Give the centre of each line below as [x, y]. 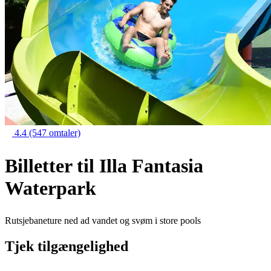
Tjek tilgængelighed [67, 246]
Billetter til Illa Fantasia [104, 165]
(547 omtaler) [55, 133]
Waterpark [51, 188]
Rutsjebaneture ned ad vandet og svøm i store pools [103, 221]
